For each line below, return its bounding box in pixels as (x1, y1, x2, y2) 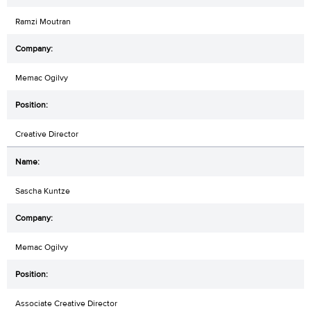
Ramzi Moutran (15, 15, 71, 27)
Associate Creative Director (15, 297, 117, 309)
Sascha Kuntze (15, 185, 70, 196)
